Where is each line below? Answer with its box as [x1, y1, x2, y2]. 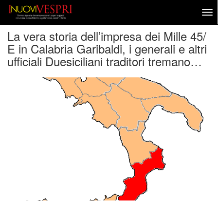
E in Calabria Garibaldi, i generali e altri [7, 40, 207, 57]
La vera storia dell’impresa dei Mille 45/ [7, 27, 206, 44]
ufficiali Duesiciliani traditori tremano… [7, 53, 202, 70]
